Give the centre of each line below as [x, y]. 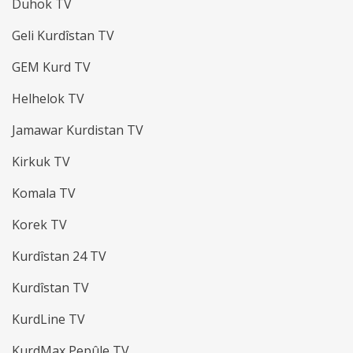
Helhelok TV [48, 99]
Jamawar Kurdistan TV [78, 130]
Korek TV [39, 225]
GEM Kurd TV [51, 67]
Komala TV [44, 193]
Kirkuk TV [41, 162]
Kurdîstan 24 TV [59, 256]
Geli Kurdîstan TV [63, 36]
